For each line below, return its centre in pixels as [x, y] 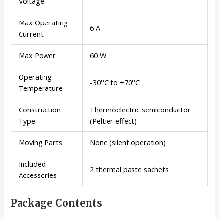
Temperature [41, 88]
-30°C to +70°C [115, 82]
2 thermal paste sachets [130, 169]
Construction [40, 109]
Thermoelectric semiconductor [141, 109]
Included [33, 164]
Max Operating [44, 22]
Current [31, 33]
